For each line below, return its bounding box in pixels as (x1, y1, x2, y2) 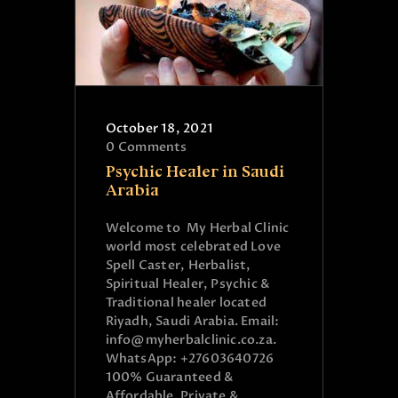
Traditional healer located (105, 294, 267, 312)
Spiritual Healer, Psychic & (105, 275, 270, 293)
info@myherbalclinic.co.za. (105, 331, 277, 349)
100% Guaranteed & (105, 369, 234, 386)
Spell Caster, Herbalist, (105, 257, 251, 275)
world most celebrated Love (105, 238, 282, 256)
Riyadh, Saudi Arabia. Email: (105, 313, 280, 330)
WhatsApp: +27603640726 (105, 350, 275, 368)
